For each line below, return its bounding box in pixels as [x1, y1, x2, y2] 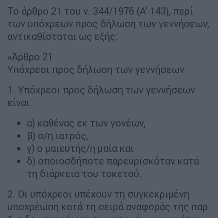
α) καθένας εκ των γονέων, [27, 116, 145, 129]
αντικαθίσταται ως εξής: [7, 30, 118, 42]
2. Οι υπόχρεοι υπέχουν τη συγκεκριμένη [7, 187, 189, 200]
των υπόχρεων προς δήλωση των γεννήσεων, [7, 17, 209, 30]
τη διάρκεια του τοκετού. [27, 167, 142, 180]
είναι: [7, 96, 32, 109]
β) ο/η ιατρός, [27, 129, 88, 142]
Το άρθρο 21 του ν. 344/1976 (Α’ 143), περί [7, 4, 193, 17]
